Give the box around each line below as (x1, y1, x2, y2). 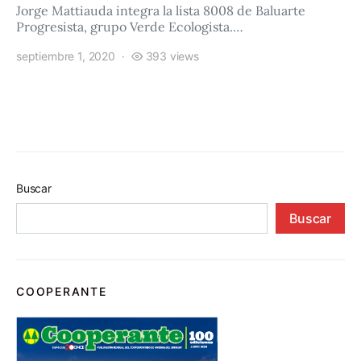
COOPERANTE (16, 284, 107, 298)
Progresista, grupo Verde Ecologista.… (16, 19, 243, 35)
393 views (145, 49, 199, 63)
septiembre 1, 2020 (16, 49, 115, 63)
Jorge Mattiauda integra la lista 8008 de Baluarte (16, 2, 305, 19)
